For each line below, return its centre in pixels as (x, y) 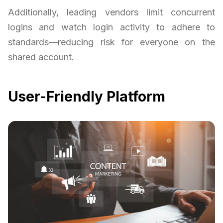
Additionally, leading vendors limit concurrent (111, 12)
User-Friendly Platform (87, 97)
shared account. (41, 57)
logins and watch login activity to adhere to (111, 27)
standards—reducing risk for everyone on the (111, 42)
